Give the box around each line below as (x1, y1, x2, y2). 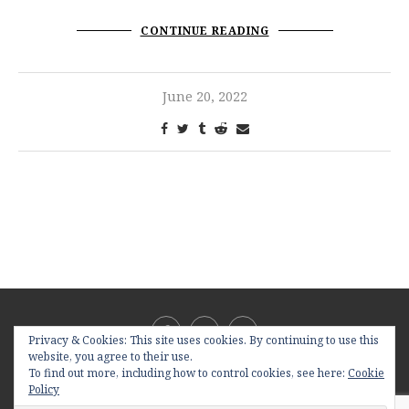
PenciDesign (316, 391, 380, 407)
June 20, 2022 (162, 88, 247, 106)
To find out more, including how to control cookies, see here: (28, 365, 348, 381)
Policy (28, 382, 59, 397)
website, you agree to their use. (28, 349, 193, 364)
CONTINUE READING (140, 23, 269, 39)
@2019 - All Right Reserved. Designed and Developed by (29, 391, 317, 407)
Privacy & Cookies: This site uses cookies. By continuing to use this (28, 332, 379, 348)
